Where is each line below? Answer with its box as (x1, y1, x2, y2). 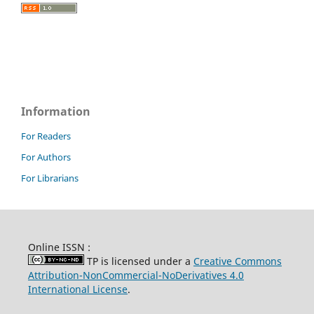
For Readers (21, 129, 71, 142)
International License (27, 282, 128, 296)
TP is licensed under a (83, 254, 193, 268)
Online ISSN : (27, 240, 93, 254)
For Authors (21, 150, 71, 163)
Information (21, 103, 90, 119)
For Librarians (21, 171, 78, 184)
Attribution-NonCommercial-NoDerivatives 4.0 (27, 268, 244, 282)
